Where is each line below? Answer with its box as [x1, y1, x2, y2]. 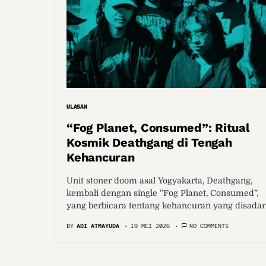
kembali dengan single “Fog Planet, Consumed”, [66, 188, 258, 198]
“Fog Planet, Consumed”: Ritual [66, 121, 250, 135]
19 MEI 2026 [131, 222, 170, 230]
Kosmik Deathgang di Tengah [66, 135, 232, 150]
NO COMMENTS [189, 222, 229, 230]
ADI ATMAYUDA [77, 222, 119, 230]
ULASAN [66, 103, 87, 110]
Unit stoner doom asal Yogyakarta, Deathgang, [66, 176, 252, 185]
